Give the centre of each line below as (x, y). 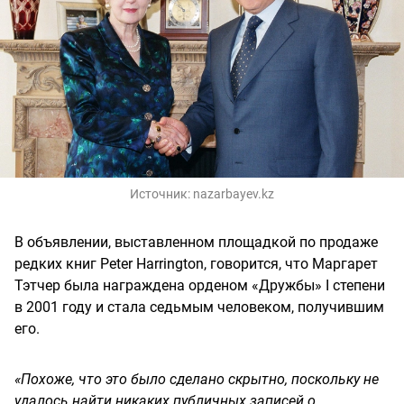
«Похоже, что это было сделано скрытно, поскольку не (197, 379)
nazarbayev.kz (234, 193)
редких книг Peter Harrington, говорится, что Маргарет (196, 263)
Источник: (161, 193)
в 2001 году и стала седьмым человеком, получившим (199, 307)
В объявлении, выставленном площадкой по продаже (196, 242)
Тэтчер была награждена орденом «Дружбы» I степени (200, 285)
